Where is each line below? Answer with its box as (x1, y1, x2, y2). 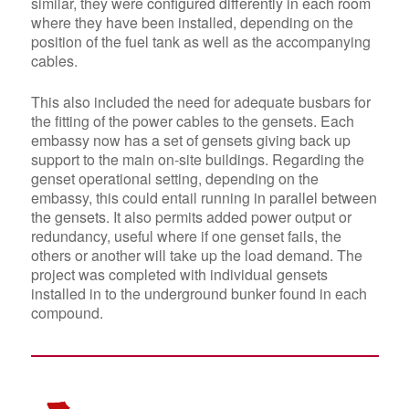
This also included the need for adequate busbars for (30, 90, 371, 112)
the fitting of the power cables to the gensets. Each (30, 110, 354, 131)
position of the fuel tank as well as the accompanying (30, 30, 371, 52)
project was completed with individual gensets (30, 263, 328, 285)
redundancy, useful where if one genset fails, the (30, 225, 341, 246)
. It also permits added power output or (105, 205, 351, 227)
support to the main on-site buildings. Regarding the (30, 148, 364, 170)
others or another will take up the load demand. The (30, 244, 362, 266)
